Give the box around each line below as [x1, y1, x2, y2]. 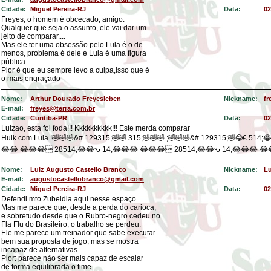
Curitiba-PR [30, 114, 67, 122]
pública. [1, 57, 27, 66]
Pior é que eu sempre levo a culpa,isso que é [1, 66, 149, 74]
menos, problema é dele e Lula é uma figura [1, 49, 146, 57]
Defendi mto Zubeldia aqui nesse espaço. [1, 195, 138, 203]
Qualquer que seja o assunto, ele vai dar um [1, 24, 146, 32]
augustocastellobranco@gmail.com [30, 175, 144, 183]
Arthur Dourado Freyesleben [30, 95, 121, 102]
